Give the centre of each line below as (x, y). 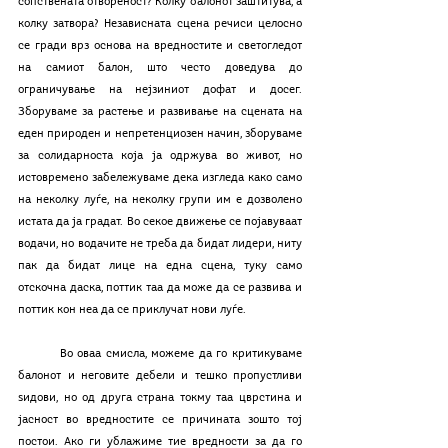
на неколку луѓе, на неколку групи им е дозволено (160, 200)
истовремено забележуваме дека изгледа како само (160, 178)
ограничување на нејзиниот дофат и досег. (160, 90)
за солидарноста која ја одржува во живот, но (160, 156)
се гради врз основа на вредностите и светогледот (160, 46)
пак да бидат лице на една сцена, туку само (160, 266)
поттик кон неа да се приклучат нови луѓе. (133, 310)
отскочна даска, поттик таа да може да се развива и (160, 288)
